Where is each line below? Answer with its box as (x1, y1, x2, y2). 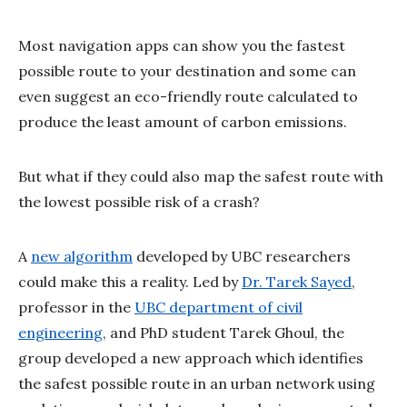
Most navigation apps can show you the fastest (18, 35, 345, 55)
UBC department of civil (134, 297, 303, 316)
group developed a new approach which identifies (18, 348, 363, 367)
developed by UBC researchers (133, 246, 351, 265)
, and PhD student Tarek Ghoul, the (103, 323, 344, 342)
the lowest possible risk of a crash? (18, 192, 260, 211)
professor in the (18, 297, 134, 316)
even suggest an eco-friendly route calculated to (18, 86, 358, 105)
